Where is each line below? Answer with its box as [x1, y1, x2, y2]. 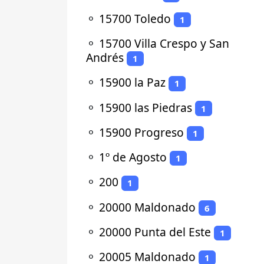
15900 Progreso [99, 124, 184, 140]
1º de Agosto [99, 149, 167, 166]
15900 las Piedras [99, 99, 192, 115]
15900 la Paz [99, 74, 166, 91]
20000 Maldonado [99, 199, 196, 215]
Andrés [86, 49, 124, 66]
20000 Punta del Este [99, 223, 211, 240]
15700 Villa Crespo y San [99, 35, 229, 52]
